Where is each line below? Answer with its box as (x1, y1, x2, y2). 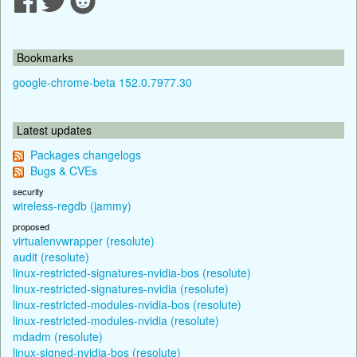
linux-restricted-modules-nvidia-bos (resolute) (13, 296, 241, 312)
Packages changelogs (30, 146, 141, 163)
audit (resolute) (13, 248, 89, 265)
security (13, 184, 44, 198)
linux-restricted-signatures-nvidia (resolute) (13, 280, 229, 296)
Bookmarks (17, 49, 73, 65)
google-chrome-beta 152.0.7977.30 (13, 73, 192, 90)
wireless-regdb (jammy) (13, 197, 131, 214)
